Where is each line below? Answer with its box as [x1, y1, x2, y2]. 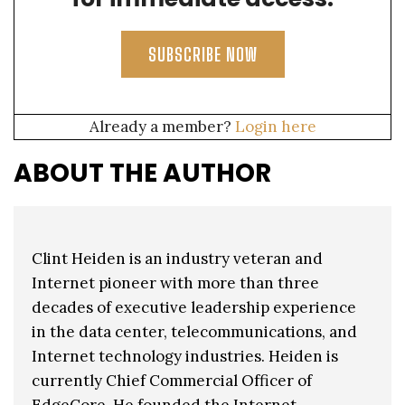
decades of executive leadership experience [32, 297, 356, 317]
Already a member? [89, 116, 235, 137]
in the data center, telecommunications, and [32, 321, 357, 342]
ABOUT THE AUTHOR [14, 155, 271, 191]
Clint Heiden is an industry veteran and [32, 248, 323, 268]
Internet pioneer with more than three [32, 272, 319, 293]
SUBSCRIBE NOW [147, 42, 258, 65]
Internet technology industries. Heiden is [32, 345, 338, 366]
